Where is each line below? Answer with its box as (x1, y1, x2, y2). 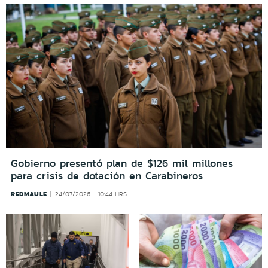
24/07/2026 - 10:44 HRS (55, 189, 127, 199)
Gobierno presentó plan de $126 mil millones (11, 155, 233, 171)
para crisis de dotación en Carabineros (11, 167, 203, 184)
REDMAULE (11, 188, 47, 199)
